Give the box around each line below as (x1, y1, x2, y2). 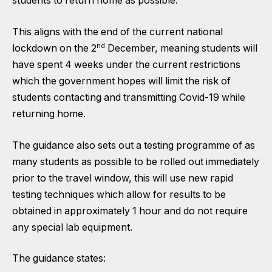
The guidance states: (12, 253, 106, 265)
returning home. (12, 108, 86, 120)
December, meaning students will (105, 42, 257, 55)
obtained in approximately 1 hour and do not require (12, 205, 248, 217)
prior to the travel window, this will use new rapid (12, 172, 233, 184)
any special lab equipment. (12, 221, 132, 233)
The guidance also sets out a (12, 139, 144, 151)
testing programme (144, 139, 230, 151)
